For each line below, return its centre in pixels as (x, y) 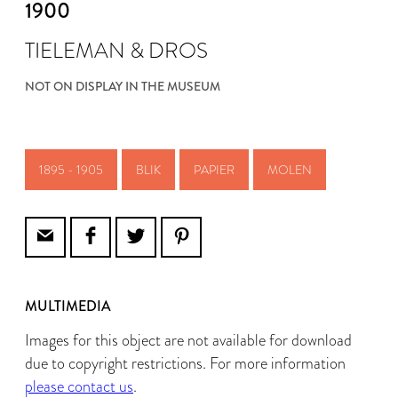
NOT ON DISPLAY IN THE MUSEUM (123, 86)
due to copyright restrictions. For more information (185, 363)
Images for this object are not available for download (188, 340)
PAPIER (214, 170)
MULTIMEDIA (68, 306)
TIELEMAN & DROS (116, 50)
